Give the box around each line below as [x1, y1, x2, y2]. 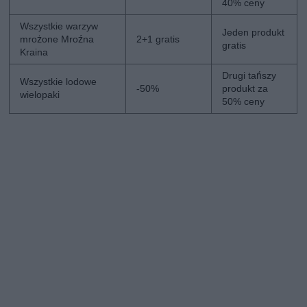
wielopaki [20, 88, 60, 100]
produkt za [222, 82, 269, 94]
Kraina [20, 46, 49, 58]
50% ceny [222, 95, 265, 107]
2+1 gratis [136, 33, 180, 45]
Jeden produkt [222, 26, 285, 38]
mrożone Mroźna [20, 33, 95, 45]
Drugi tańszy [222, 69, 277, 81]
